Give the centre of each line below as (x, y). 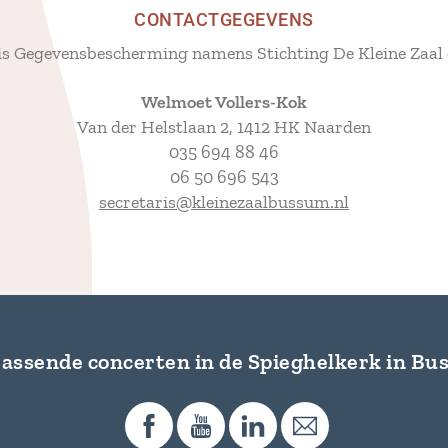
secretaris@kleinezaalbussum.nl (224, 201)
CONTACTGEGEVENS (224, 20)
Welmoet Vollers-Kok (224, 101)
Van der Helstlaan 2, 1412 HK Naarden (224, 126)
